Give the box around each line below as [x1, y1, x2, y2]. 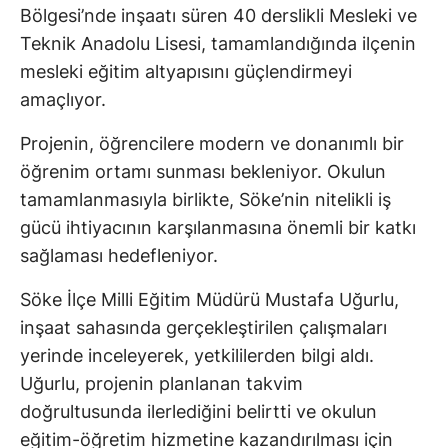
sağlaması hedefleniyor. [20, 244, 218, 266]
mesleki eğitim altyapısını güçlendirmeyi [20, 60, 352, 82]
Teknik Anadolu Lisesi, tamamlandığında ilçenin [20, 32, 416, 54]
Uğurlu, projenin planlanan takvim [20, 372, 303, 394]
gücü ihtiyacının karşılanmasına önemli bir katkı [20, 216, 416, 238]
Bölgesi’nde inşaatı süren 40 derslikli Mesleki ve [20, 4, 417, 26]
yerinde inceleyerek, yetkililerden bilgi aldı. [20, 344, 374, 366]
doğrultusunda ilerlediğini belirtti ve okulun [20, 400, 377, 422]
